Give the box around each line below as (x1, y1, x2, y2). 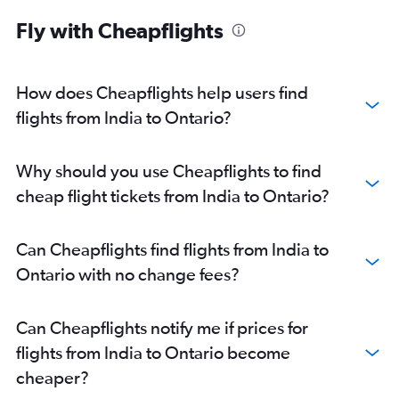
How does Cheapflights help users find (16, 82, 308, 103)
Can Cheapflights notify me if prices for (16, 317, 308, 338)
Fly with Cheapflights (16, 18, 224, 44)
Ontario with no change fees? (16, 264, 240, 285)
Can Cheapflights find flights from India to (16, 239, 329, 260)
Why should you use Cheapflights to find (16, 160, 322, 182)
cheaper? (16, 367, 89, 388)
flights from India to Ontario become (16, 342, 290, 363)
